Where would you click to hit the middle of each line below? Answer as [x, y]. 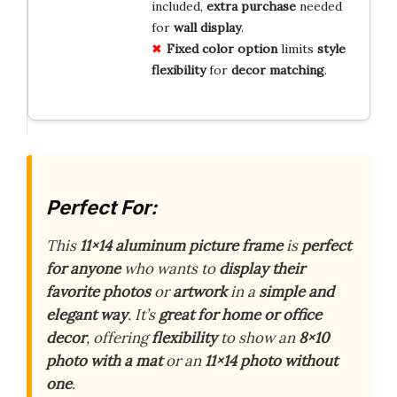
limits [297, 48]
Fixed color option [222, 48]
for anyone [83, 269]
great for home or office [240, 315]
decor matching [277, 70]
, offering [119, 338]
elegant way [87, 315]
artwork [200, 292]
